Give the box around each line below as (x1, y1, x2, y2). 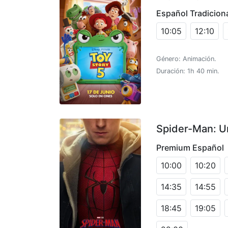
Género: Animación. (156, 54, 216, 63)
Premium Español (156, 142, 224, 153)
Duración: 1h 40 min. (156, 67, 219, 75)
